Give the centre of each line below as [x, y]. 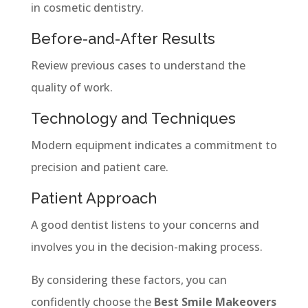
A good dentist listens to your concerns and [145, 224]
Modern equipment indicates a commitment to [154, 145]
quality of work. [71, 87]
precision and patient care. [99, 167]
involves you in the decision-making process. [146, 246]
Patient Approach [93, 198]
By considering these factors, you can [129, 279]
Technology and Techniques [133, 118]
